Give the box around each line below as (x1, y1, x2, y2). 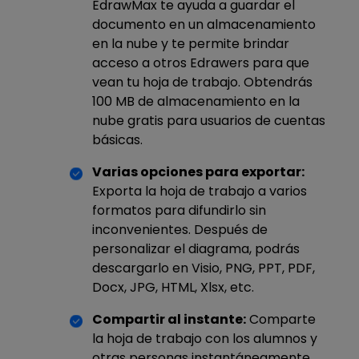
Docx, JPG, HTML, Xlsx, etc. (92, 277, 254, 296)
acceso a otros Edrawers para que (92, 53, 309, 72)
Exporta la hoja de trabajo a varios (92, 181, 307, 200)
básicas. (92, 130, 143, 149)
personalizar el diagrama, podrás (92, 239, 300, 258)
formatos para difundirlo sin (92, 200, 266, 220)
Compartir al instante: (92, 309, 246, 329)
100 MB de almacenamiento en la (92, 91, 300, 111)
